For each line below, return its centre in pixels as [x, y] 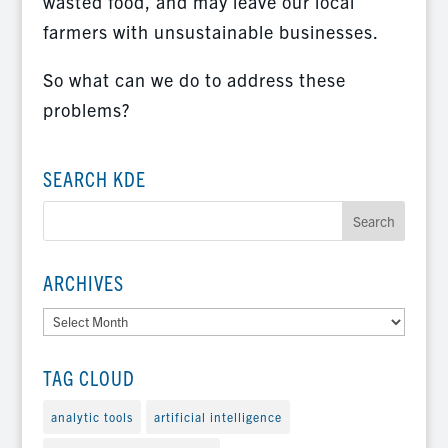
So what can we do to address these [194, 80]
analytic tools [91, 416]
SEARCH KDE [94, 179]
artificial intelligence [217, 416]
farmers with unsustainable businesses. [210, 32]
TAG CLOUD [88, 377]
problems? [86, 110]
